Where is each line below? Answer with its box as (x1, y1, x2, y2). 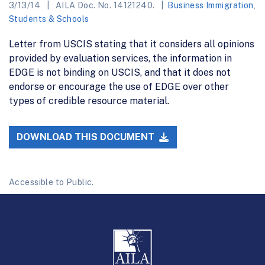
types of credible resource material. (9, 95, 169, 106)
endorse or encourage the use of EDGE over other (9, 80, 229, 92)
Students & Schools (9, 14, 89, 24)
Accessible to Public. (9, 177, 94, 188)
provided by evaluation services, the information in (9, 52, 232, 64)
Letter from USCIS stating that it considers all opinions (9, 38, 254, 50)
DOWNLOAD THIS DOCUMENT (17, 131, 157, 143)
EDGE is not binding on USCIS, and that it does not (9, 66, 231, 78)
